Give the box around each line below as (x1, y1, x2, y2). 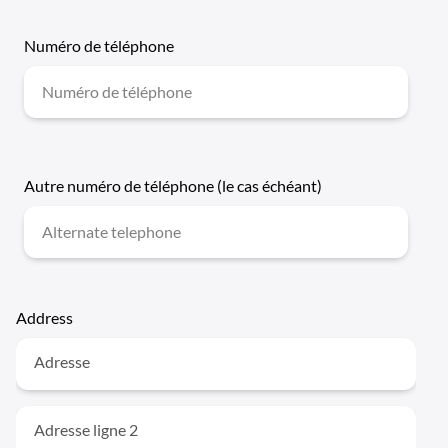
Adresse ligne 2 (33, 420, 138, 439)
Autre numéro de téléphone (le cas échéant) (23, 176, 322, 195)
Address (15, 308, 73, 327)
